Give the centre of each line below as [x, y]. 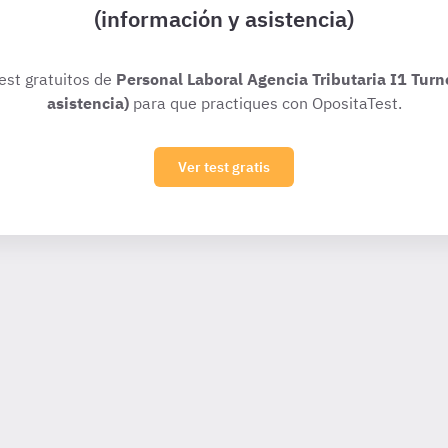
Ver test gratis [224, 167]
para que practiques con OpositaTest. [265, 103]
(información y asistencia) [224, 18]
